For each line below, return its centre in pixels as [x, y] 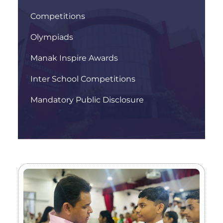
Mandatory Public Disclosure [87, 100]
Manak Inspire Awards [74, 58]
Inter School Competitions [83, 79]
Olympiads [52, 37]
